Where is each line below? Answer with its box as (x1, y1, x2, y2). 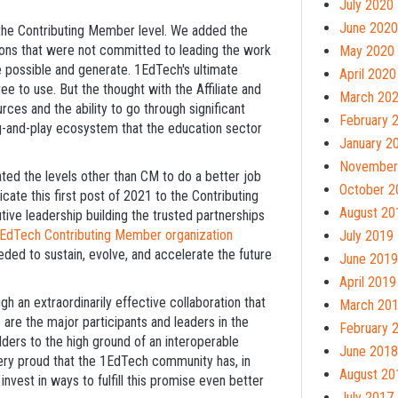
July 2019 (339, 227, 394, 244)
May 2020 (339, 42, 394, 60)
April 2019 (339, 273, 396, 291)
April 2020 (339, 65, 396, 83)
